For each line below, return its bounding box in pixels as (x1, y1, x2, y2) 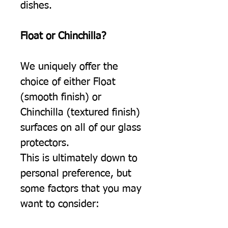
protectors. (20, 137, 69, 148)
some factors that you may (20, 183, 141, 194)
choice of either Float (20, 76, 116, 87)
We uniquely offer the (20, 61, 118, 72)
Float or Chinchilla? (20, 31, 106, 41)
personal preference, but (20, 168, 131, 179)
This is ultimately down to (20, 153, 137, 163)
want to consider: (20, 198, 99, 209)
